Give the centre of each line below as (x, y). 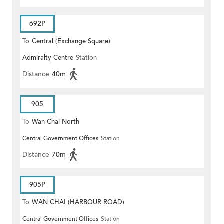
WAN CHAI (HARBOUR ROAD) (78, 203)
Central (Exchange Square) (71, 42)
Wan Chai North (56, 122)
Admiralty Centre (48, 58)
